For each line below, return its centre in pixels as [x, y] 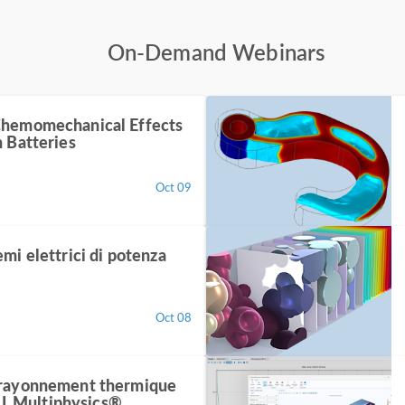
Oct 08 [174, 316]
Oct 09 [174, 186]
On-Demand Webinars [216, 52]
